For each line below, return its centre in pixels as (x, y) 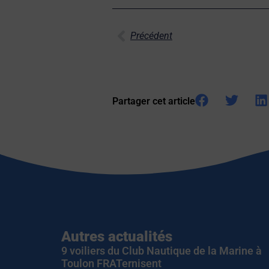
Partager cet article (154, 101)
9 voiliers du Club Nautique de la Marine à (162, 250)
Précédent (151, 35)
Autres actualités (117, 236)
